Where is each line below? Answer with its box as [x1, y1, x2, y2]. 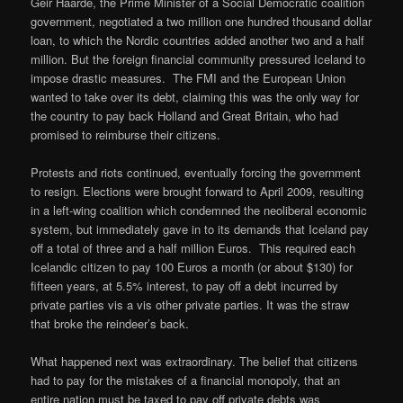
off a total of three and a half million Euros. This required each [31, 238, 356, 256]
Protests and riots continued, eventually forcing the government [31, 163, 362, 181]
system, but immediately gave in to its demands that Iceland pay [31, 219, 370, 237]
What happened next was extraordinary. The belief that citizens [31, 352, 359, 370]
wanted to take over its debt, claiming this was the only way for [31, 87, 360, 105]
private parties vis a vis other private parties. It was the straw [31, 295, 350, 313]
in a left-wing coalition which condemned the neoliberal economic [31, 201, 368, 219]
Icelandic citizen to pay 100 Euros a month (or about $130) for [31, 257, 354, 275]
